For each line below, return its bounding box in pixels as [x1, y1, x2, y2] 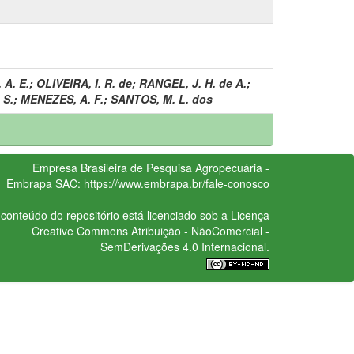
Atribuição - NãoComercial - [127, 222, 269, 239]
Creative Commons [31, 222, 128, 239]
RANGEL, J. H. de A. [139, 74, 247, 91]
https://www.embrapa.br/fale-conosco [83, 175, 269, 191]
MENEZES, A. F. [21, 90, 104, 107]
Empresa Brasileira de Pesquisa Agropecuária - [32, 159, 269, 175]
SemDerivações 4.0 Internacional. [100, 238, 269, 254]
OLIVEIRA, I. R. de [36, 74, 132, 91]
